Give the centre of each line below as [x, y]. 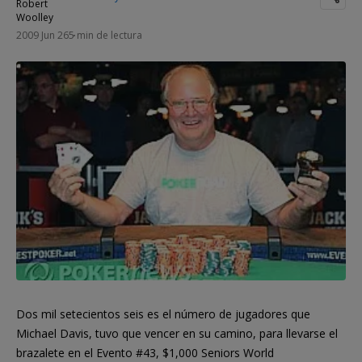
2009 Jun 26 [42, 35]
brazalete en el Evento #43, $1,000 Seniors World [145, 352]
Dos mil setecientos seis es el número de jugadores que [163, 314]
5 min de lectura [105, 35]
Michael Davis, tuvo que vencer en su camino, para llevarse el [177, 333]
